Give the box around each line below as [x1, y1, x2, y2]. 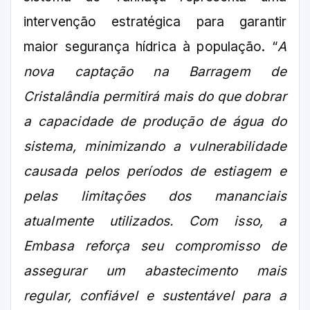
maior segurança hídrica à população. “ [24, 39, 277, 55]
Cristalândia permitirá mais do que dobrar [24, 89, 286, 105]
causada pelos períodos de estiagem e [24, 163, 286, 180]
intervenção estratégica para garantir [24, 14, 286, 30]
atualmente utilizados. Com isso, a [24, 213, 286, 230]
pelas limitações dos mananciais [24, 188, 286, 205]
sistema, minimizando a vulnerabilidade [24, 138, 286, 155]
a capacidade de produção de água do [24, 113, 286, 130]
